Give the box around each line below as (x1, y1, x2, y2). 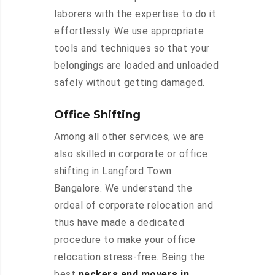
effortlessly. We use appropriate (54, 25, 204, 37)
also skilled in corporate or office (54, 148, 208, 160)
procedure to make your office (54, 234, 196, 246)
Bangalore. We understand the (54, 182, 192, 195)
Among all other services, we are (54, 131, 204, 143)
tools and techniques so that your (54, 42, 210, 55)
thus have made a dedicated (54, 217, 184, 229)
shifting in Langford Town (54, 165, 172, 177)
